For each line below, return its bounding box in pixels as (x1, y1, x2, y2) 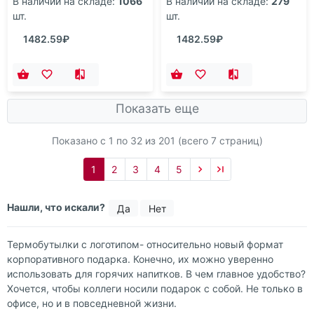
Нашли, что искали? (7, 200, 107, 213)
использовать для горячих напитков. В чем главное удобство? (7, 267, 306, 280)
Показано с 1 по (51, 135, 130, 147)
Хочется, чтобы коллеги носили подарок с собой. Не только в (7, 282, 303, 294)
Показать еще (115, 101, 199, 116)
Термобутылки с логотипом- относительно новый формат (7, 238, 283, 250)
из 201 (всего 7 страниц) (142, 135, 263, 147)
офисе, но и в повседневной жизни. (7, 296, 177, 309)
